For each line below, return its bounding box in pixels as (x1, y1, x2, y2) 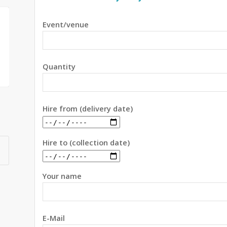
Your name (43, 171, 82, 181)
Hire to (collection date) (43, 137, 130, 147)
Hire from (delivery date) (43, 103, 133, 113)
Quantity (43, 61, 76, 71)
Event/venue (43, 19, 89, 29)
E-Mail (43, 213, 65, 223)
